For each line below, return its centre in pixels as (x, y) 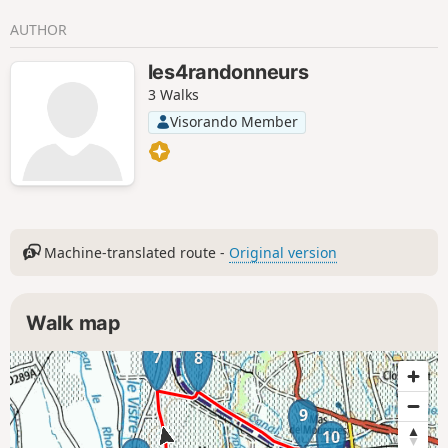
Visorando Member (233, 122)
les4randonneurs (228, 71)
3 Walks (173, 94)
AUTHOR (38, 30)
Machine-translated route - (135, 252)
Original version (283, 252)
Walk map (73, 323)
